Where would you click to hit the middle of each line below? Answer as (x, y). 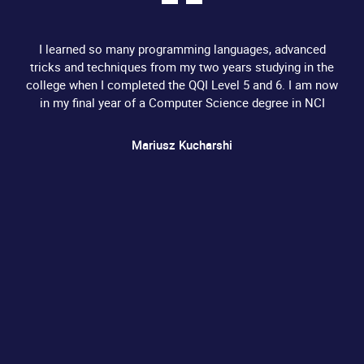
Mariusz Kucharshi (182, 145)
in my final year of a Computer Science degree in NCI (182, 103)
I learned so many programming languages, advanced (182, 49)
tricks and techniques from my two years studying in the (182, 67)
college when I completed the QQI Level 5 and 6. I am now (182, 85)
